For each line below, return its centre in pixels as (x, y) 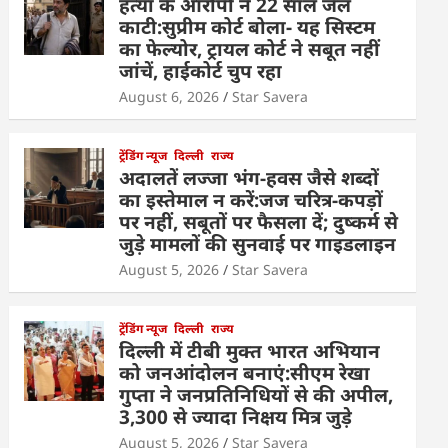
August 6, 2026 (169, 97)
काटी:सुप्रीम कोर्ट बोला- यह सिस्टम (247, 27)
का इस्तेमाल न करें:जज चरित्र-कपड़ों (251, 200)
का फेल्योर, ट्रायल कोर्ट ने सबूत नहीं (250, 49)
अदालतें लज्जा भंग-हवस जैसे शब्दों (249, 178)
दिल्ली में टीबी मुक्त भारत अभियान (250, 351)
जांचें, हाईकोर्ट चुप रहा (201, 71)
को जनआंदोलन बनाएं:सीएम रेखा (245, 373)
